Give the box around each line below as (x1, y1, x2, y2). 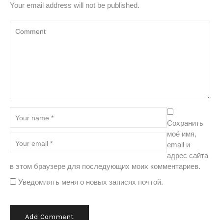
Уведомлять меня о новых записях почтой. (18, 178, 163, 187)
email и (167, 140, 190, 149)
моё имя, (167, 130, 196, 138)
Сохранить (167, 119, 203, 128)
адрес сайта (167, 151, 208, 160)
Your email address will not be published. (10, 1, 139, 10)
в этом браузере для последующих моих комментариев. (10, 162, 200, 171)
